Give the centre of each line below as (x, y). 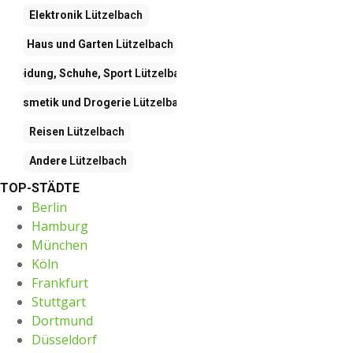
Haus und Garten (70, 44)
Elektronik (56, 15)
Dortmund (62, 320)
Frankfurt (60, 282)
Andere (48, 160)
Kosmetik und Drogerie (70, 102)
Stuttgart (59, 301)
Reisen (47, 131)
